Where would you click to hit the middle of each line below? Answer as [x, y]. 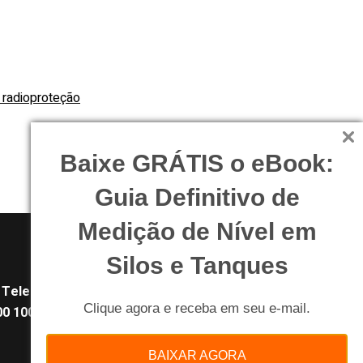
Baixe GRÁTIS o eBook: [197, 163]
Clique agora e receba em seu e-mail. [197, 308]
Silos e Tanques [197, 265]
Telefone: [32, 292]
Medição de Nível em [197, 231]
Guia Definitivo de [197, 197]
